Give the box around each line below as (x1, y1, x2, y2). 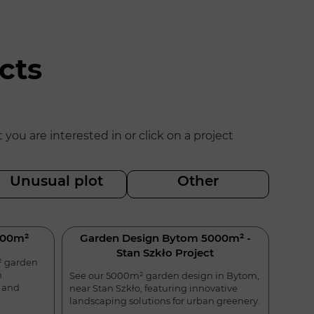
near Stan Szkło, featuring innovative (69, 282, 238, 294)
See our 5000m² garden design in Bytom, (69, 270, 259, 282)
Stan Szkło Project (116, 246, 214, 260)
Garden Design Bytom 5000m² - (79, 231, 251, 245)
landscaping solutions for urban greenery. (69, 295, 260, 307)
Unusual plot (9, 172, 103, 190)
